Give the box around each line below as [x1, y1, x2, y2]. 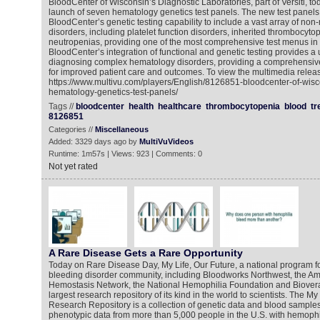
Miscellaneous [94, 125, 149, 134]
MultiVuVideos [139, 137, 194, 146]
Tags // [48, 101, 76, 111]
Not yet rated [48, 161, 98, 171]
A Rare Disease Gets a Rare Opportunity [48, 247, 243, 259]
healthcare [157, 101, 201, 111]
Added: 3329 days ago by [48, 137, 139, 146]
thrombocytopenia [205, 101, 280, 111]
